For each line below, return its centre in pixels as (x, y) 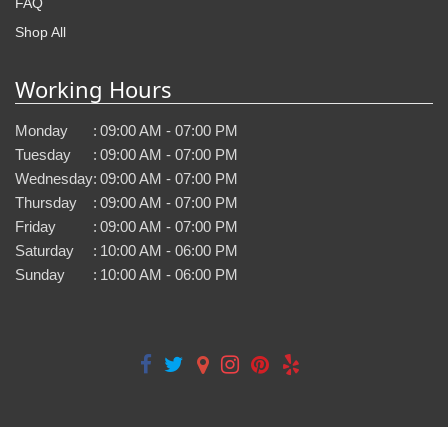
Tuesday (43, 154)
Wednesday (54, 178)
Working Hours (93, 88)
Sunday (40, 274)
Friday (35, 226)
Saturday (44, 250)
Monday (41, 130)
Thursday (46, 202)
